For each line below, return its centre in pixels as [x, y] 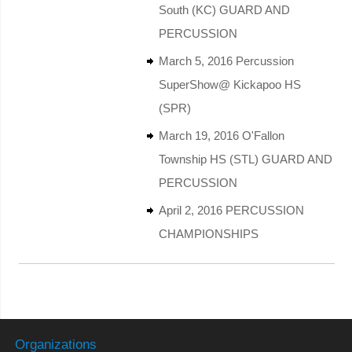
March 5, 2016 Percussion [226, 60]
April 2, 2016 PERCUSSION [231, 210]
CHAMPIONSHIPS [208, 233]
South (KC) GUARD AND [224, 9]
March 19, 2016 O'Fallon [221, 135]
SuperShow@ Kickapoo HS [229, 84]
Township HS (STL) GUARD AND [245, 159]
